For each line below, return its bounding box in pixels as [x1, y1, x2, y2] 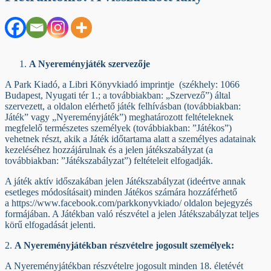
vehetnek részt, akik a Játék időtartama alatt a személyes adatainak [5, 133, 256, 144]
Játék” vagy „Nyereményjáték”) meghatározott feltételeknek [5, 111, 233, 122]
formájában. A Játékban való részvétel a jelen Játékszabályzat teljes [5, 208, 259, 219]
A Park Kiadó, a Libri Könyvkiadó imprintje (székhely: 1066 [5, 79, 240, 90]
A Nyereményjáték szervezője [29, 58, 150, 69]
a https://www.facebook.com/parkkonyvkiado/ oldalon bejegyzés [5, 197, 252, 208]
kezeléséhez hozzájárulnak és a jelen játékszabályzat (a [5, 144, 213, 155]
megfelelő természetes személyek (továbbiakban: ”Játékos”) [5, 122, 232, 133]
